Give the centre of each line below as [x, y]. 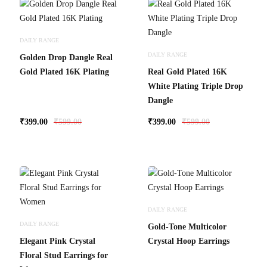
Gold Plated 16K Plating [64, 72]
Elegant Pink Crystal [58, 241]
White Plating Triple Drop [195, 86]
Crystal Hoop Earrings [189, 241]
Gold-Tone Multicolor [187, 227]
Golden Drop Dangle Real [66, 58]
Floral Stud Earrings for [64, 255]
